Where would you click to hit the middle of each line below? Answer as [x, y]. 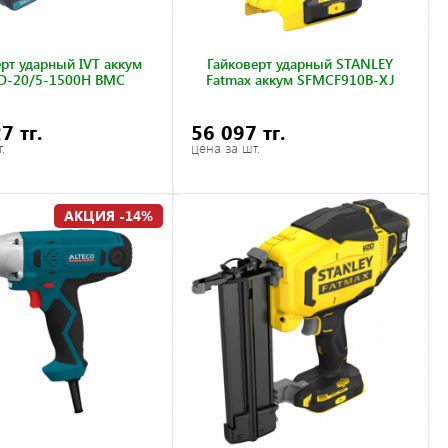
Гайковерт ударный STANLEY [300, 64]
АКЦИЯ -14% [109, 216]
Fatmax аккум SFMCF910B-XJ [300, 80]
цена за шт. [226, 148]
